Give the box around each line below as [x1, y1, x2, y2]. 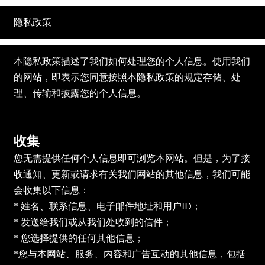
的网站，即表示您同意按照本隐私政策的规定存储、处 [13, 72, 241, 82]
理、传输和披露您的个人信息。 [13, 88, 146, 98]
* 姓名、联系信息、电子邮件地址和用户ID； [13, 201, 201, 211]
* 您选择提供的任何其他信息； [13, 232, 144, 243]
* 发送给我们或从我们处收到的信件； [13, 216, 172, 227]
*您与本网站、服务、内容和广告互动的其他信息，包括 [13, 248, 245, 259]
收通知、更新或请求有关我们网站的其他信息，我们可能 [13, 169, 250, 179]
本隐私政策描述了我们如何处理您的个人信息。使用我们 [13, 56, 250, 66]
